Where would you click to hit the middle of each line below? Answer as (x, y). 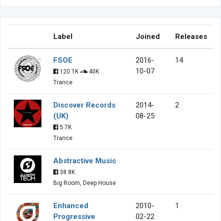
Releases (191, 36)
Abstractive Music (85, 161)
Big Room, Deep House (85, 183)
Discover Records (84, 105)
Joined (148, 36)
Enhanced (71, 205)
